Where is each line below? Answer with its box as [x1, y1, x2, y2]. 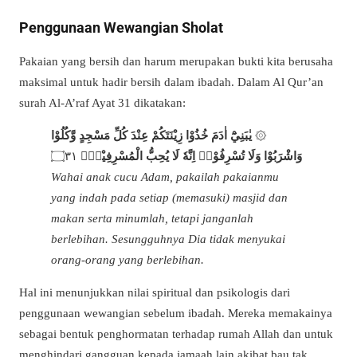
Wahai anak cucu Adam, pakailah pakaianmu [51, 169, 279, 183]
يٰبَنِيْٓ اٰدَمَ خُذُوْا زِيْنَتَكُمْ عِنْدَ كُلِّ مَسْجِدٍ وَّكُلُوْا [51, 127, 255, 142]
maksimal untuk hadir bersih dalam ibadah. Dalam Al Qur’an [19, 74, 324, 88]
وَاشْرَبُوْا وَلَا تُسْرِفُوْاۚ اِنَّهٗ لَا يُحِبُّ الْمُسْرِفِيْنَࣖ [77, 148, 302, 163]
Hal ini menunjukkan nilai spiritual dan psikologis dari [19, 284, 290, 299]
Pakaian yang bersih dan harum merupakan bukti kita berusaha [19, 53, 333, 68]
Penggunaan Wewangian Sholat [19, 18, 223, 36]
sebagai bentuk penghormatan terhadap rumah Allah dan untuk [19, 326, 333, 340]
